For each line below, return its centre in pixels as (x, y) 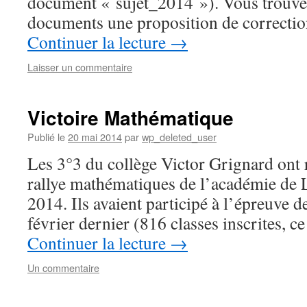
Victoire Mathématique (131, 118)
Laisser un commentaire (80, 67)
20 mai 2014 (95, 137)
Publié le (46, 137)
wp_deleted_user (179, 137)
